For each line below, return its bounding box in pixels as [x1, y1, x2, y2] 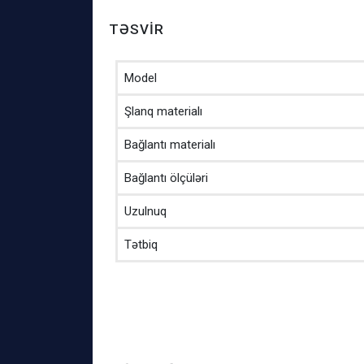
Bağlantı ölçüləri [124, 170, 208, 185]
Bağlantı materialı [124, 136, 215, 152]
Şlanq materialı [124, 103, 202, 119]
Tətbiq [124, 236, 158, 252]
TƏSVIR [109, 20, 164, 37]
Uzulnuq [124, 203, 167, 219]
